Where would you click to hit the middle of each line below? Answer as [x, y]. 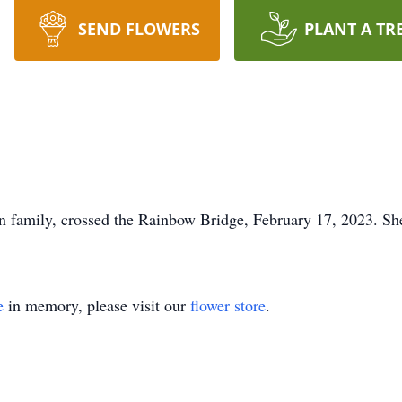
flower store [228, 305]
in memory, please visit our [97, 305]
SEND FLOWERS [139, 29]
